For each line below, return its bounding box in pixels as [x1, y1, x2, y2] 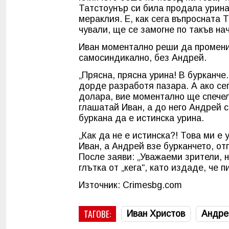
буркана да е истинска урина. [79, 112, 204, 123]
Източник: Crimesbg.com [79, 179, 182, 190]
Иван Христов [127, 208, 185, 219]
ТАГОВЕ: [84, 207, 111, 220]
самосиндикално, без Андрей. [79, 52, 207, 63]
